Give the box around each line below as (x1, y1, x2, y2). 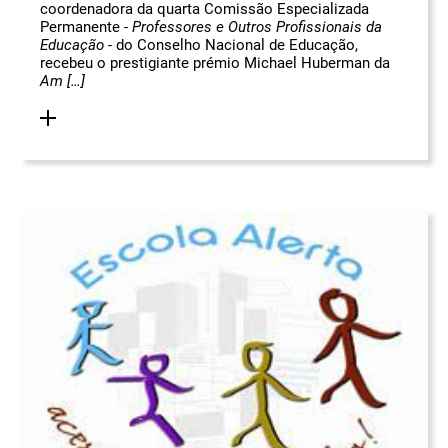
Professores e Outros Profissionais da (132, 18, 382, 37)
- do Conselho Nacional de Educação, (104, 36, 358, 55)
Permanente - (40, 18, 132, 37)
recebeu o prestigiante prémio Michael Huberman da (40, 54, 390, 73)
